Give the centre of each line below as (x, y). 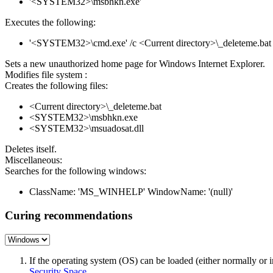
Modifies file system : (46, 75)
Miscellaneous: (34, 160)
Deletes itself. (31, 149)
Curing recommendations (69, 216)
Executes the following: (50, 23)
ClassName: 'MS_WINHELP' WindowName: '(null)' (131, 192)
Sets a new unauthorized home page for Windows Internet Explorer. (135, 64)
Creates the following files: (56, 86)
